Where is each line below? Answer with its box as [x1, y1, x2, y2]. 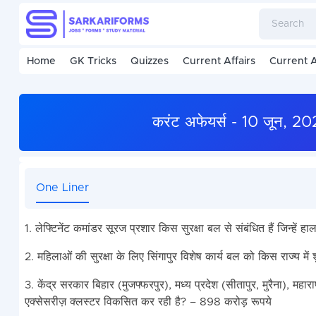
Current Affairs [182, 56, 255, 66]
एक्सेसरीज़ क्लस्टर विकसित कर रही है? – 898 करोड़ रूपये [24, 296, 272, 308]
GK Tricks [69, 56, 116, 66]
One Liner [35, 182, 89, 194]
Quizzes [130, 56, 169, 66]
